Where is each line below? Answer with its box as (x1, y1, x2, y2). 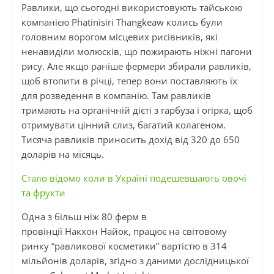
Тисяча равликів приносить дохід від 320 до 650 (21, 133, 240, 146)
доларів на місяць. (21, 148, 104, 161)
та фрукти (21, 187, 65, 199)
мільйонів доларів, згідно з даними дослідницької (21, 254, 249, 267)
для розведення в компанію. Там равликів (21, 89, 211, 102)
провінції (21, 225, 65, 238)
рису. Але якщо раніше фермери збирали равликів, (21, 60, 251, 73)
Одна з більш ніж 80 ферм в (21, 210, 147, 223)
